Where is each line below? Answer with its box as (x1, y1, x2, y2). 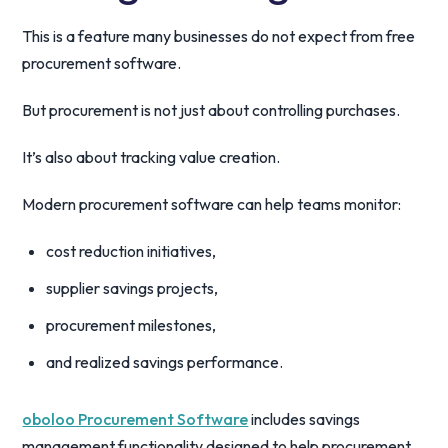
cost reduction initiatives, (46, 241, 217, 261)
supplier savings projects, (46, 278, 219, 298)
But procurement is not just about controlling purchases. (22, 100, 401, 120)
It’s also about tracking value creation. (22, 147, 281, 167)
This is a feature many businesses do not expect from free (22, 26, 416, 46)
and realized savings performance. (46, 352, 284, 372)
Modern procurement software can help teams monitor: (22, 194, 402, 214)
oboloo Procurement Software (22, 409, 249, 429)
